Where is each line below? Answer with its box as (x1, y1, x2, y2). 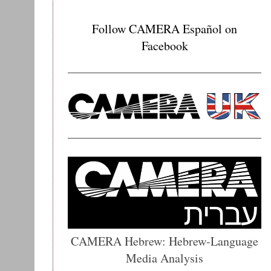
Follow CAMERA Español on (92, 21, 237, 37)
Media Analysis (126, 249, 203, 266)
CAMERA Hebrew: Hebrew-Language (71, 232, 258, 249)
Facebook (141, 38, 188, 54)
